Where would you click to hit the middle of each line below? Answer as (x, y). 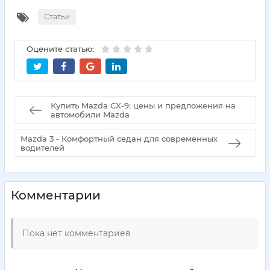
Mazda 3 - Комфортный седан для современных (119, 138)
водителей (42, 147)
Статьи (57, 17)
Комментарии (56, 196)
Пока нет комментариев (77, 234)
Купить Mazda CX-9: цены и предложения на (143, 105)
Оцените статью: (60, 49)
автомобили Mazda (90, 114)
